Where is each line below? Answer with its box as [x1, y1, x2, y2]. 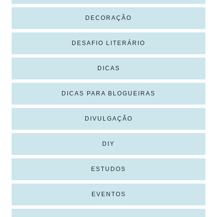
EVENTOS [91, 190, 126, 198]
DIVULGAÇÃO [84, 115, 133, 122]
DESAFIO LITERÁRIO [72, 39, 145, 46]
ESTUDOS [91, 165, 126, 172]
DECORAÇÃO [85, 14, 132, 21]
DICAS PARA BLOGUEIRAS [62, 90, 155, 97]
